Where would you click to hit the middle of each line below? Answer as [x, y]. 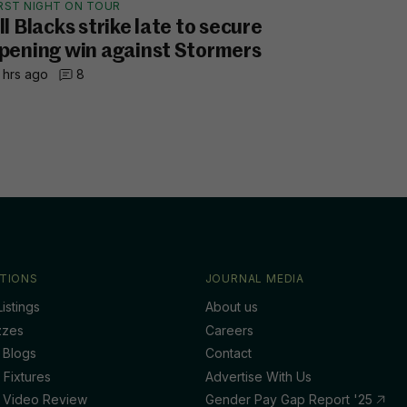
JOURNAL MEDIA [255, 278]
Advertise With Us [258, 376]
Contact [228, 353]
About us [231, 307]
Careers [229, 330]
